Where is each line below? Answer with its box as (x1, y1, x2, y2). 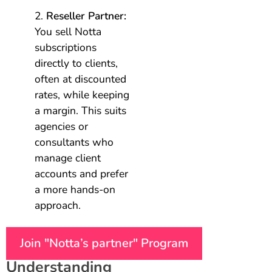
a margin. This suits (35, 103, 127, 118)
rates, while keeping (35, 87, 130, 103)
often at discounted (35, 72, 127, 87)
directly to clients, (35, 56, 118, 71)
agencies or (35, 119, 89, 134)
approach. (35, 198, 81, 213)
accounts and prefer (35, 166, 129, 182)
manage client (35, 151, 101, 166)
